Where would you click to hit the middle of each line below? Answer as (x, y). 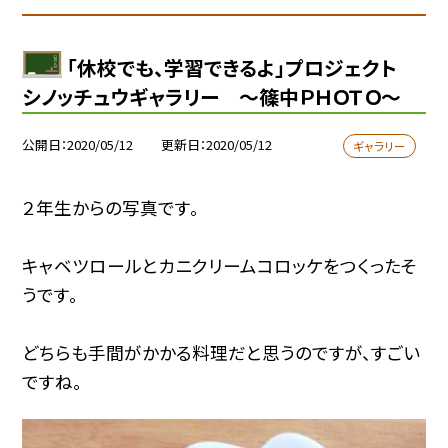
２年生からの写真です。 (111, 207)
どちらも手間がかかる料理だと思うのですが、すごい (221, 352)
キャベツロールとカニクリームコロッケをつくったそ (220, 265)
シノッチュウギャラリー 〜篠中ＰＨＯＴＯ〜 (212, 96)
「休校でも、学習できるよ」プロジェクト (242, 67)
